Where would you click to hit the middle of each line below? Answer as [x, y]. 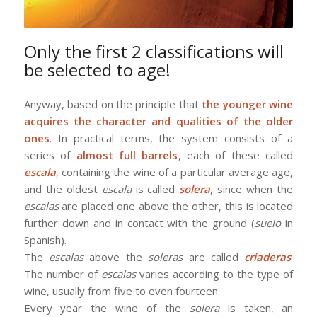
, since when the [252, 189]
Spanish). [45, 240]
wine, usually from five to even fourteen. [122, 290]
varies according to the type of [214, 273]
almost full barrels [127, 155]
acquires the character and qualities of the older [158, 121]
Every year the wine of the [106, 307]
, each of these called [236, 155]
